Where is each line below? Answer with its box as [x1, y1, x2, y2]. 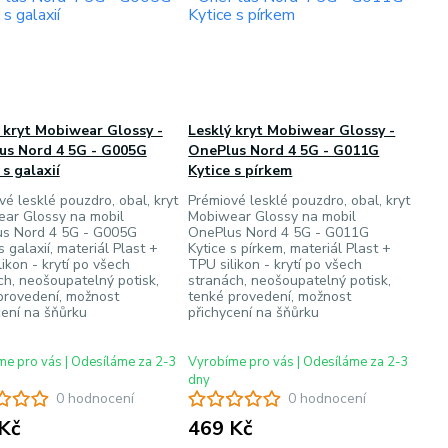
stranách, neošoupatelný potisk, [188, 271, 392, 290]
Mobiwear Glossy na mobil [188, 207, 357, 226]
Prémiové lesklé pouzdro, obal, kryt [188, 191, 411, 210]
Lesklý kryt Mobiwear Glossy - [188, 121, 396, 140]
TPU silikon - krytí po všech [188, 255, 363, 274]
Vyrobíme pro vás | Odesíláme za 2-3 [188, 353, 410, 371]
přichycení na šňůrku [188, 303, 320, 322]
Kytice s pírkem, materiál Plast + [188, 239, 392, 258]
